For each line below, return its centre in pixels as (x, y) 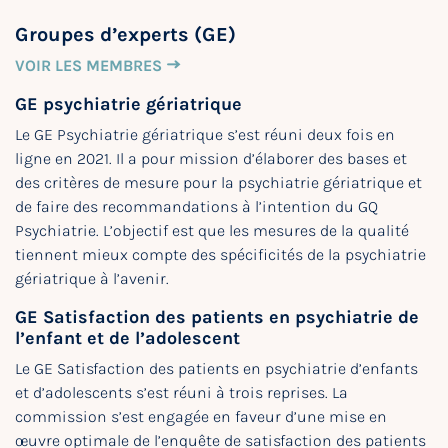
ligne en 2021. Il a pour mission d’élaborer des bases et (211, 158)
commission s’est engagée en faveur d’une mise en (201, 416)
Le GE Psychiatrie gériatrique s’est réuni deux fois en (205, 134)
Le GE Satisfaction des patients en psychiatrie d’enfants (216, 368)
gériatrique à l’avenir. (92, 278)
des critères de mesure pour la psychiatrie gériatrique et (218, 182)
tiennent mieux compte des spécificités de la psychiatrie (220, 254)
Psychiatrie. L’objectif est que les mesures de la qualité (212, 230)
